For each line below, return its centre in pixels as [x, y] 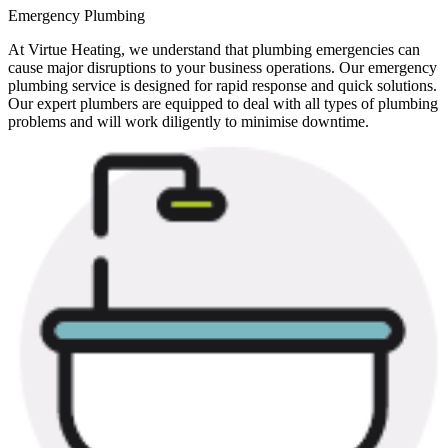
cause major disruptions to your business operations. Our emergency [222, 68]
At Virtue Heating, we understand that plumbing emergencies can [214, 50]
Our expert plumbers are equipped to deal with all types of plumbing [223, 104]
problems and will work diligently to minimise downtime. [188, 122]
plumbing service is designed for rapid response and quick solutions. [222, 86]
